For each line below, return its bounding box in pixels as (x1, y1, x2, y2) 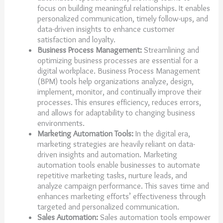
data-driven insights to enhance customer (37, 23, 175, 34)
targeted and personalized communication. (37, 201, 181, 212)
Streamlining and (141, 44, 199, 55)
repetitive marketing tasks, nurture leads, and (37, 170, 187, 180)
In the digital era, (133, 128, 190, 138)
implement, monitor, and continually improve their (37, 86, 202, 97)
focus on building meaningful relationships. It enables (37, 2, 210, 13)
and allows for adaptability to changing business (37, 107, 195, 117)
